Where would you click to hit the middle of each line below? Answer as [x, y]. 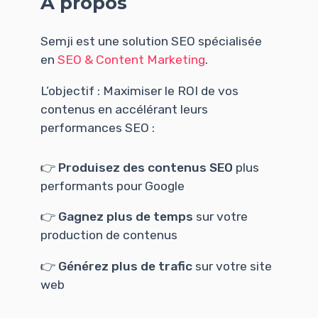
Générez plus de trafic [125, 266]
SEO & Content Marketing [131, 60]
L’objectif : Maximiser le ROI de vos [139, 91]
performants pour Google [112, 186]
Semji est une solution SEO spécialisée [151, 42]
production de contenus [109, 235]
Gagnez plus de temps [125, 217]
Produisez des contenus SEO [145, 167]
